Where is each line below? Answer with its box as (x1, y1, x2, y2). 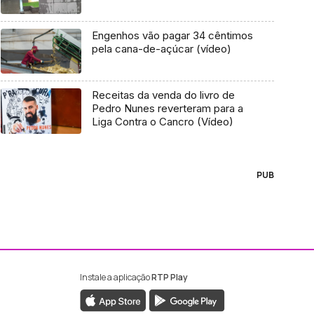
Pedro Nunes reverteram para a (91, 102, 243, 116)
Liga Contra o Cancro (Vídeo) (91, 115, 233, 129)
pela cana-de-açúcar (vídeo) (91, 41, 231, 55)
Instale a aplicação (79, 271, 151, 283)
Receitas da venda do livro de (91, 88, 235, 102)
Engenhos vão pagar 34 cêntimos (91, 28, 253, 42)
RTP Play (151, 271, 188, 283)
